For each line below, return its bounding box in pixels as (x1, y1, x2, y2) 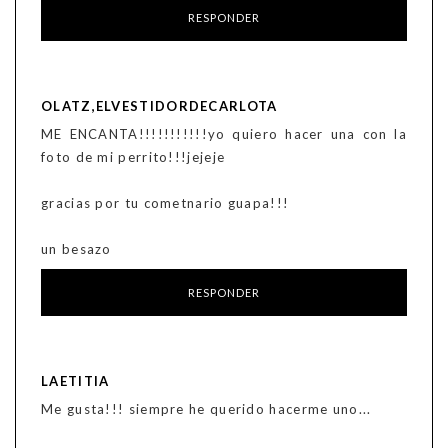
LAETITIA (41, 373, 110, 390)
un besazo (41, 241, 112, 258)
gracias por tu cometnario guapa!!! (41, 195, 290, 212)
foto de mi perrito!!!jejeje (41, 149, 226, 166)
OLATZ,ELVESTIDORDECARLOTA (41, 98, 278, 115)
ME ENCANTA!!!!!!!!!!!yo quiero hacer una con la (41, 126, 407, 143)
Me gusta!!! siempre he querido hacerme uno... (41, 401, 372, 418)
